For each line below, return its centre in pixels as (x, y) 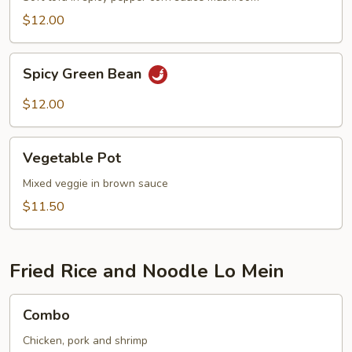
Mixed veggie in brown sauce (95, 183)
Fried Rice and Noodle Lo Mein (147, 271)
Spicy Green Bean (84, 74)
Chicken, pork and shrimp (85, 341)
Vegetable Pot (72, 158)
